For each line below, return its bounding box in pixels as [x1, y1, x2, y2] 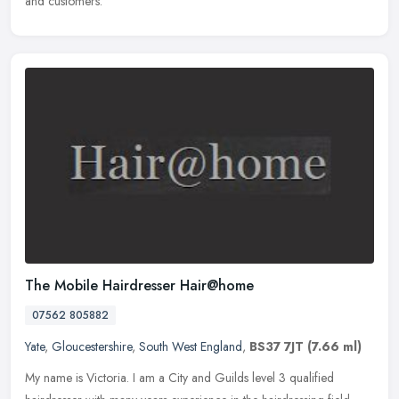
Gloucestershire [52, 338, 132, 356]
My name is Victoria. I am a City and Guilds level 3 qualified [25, 369, 334, 387]
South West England [139, 338, 242, 356]
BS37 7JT [249, 338, 304, 356]
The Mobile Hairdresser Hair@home [25, 275, 254, 297]
